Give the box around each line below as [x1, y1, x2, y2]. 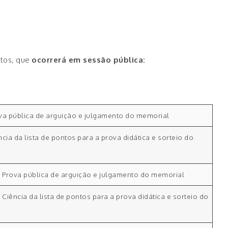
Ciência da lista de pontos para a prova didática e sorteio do [2, 192, 209, 201]
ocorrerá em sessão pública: [32, 55, 146, 65]
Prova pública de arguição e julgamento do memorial [2, 170, 185, 179]
